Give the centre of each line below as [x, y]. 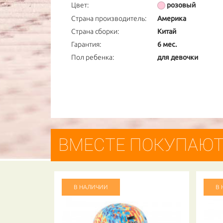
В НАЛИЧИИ [91, 187]
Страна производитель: [109, 19]
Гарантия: [86, 45]
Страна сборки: [95, 32]
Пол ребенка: [93, 57]
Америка [171, 19]
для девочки [177, 57]
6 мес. [167, 45]
